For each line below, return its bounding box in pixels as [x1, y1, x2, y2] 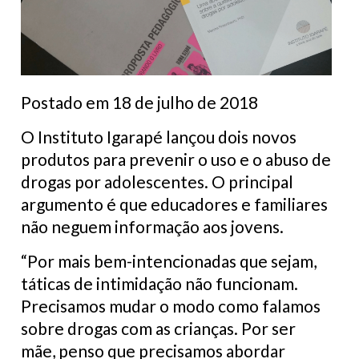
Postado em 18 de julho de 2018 [21, 91, 258, 112]
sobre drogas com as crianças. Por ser [21, 317, 296, 338]
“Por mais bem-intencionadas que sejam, [21, 250, 317, 271]
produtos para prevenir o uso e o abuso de [21, 148, 331, 169]
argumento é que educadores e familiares [21, 193, 328, 214]
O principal [212, 171, 293, 192]
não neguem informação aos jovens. [21, 216, 284, 236]
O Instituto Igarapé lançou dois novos [21, 126, 296, 147]
